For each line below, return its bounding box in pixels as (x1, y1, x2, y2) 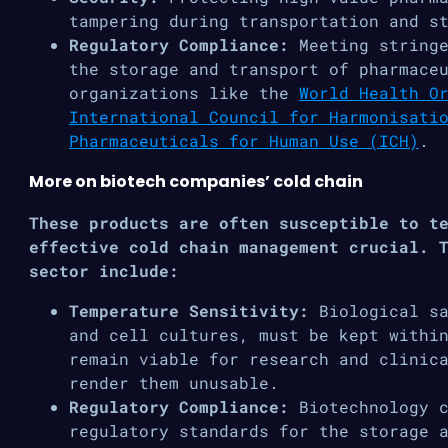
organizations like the (69, 82, 299, 103)
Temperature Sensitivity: (69, 300, 319, 321)
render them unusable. (69, 372, 279, 393)
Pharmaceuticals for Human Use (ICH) (69, 130, 419, 151)
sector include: (29, 260, 179, 281)
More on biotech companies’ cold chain (29, 170, 363, 193)
